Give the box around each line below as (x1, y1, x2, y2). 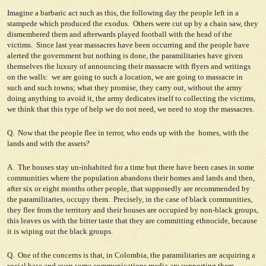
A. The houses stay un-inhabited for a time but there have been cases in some (7, 163, 254, 172)
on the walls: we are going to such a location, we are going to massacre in (7, 72, 243, 81)
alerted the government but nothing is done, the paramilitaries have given (7, 51, 243, 60)
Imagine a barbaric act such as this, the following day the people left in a (7, 8, 239, 17)
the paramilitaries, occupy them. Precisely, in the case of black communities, (7, 195, 252, 204)
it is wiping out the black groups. (7, 227, 113, 236)
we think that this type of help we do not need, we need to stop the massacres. (7, 104, 254, 113)
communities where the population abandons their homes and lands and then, (7, 173, 255, 182)
